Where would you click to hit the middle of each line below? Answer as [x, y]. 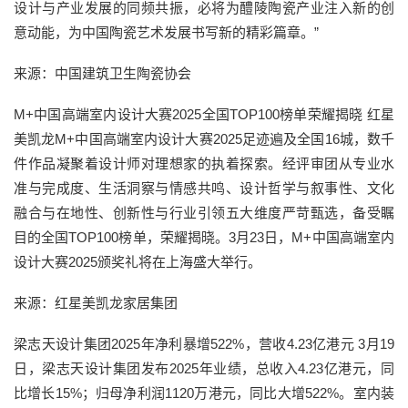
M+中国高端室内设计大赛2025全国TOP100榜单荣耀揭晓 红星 [204, 114]
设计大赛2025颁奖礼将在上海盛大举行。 [138, 261]
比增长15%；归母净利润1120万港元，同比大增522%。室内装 [204, 393]
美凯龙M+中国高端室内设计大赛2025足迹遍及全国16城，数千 [204, 138]
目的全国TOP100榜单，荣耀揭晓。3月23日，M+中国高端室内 [204, 237]
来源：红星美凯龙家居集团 [96, 302]
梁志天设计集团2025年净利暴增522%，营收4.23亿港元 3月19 [204, 343]
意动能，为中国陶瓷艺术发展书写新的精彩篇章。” [166, 32]
